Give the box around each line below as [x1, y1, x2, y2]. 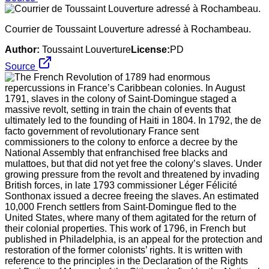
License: [131, 44, 170, 55]
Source [5, 61, 38, 71]
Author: [5, 44, 40, 55]
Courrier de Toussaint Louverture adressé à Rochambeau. [5, 23, 251, 34]
